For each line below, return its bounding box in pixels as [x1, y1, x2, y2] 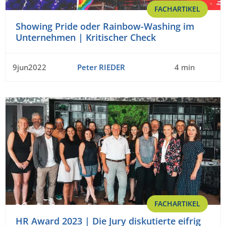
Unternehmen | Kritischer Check [16, 31, 156, 43]
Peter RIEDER [77, 62, 125, 72]
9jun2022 [13, 62, 46, 72]
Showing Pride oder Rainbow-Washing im [16, 20, 194, 32]
